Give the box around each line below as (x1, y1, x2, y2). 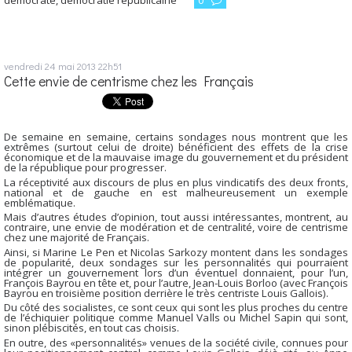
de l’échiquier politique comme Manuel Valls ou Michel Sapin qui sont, (4, 310, 348, 325)
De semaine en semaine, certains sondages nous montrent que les (4, 130, 348, 145)
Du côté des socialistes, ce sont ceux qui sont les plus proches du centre (4, 300, 348, 315)
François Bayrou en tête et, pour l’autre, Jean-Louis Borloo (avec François (4, 275, 348, 290)
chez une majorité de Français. (4, 230, 149, 245)
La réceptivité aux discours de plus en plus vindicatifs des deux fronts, (4, 174, 348, 189)
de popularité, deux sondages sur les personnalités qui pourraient (4, 255, 348, 269)
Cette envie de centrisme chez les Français (4, 72, 254, 91)
